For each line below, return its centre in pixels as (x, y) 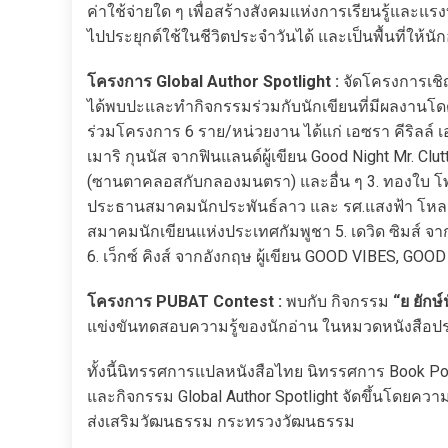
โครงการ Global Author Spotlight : (213, 81)
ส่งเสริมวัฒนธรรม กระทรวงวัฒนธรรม (221, 421)
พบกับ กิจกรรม (337, 301)
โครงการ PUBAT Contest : (184, 301)
